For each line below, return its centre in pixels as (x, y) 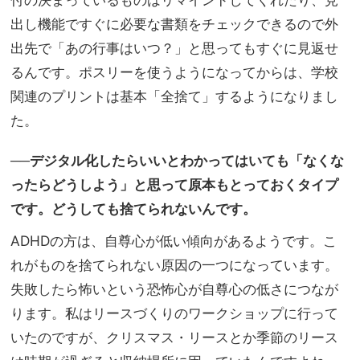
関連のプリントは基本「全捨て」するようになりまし (174, 96)
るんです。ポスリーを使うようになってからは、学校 (174, 72)
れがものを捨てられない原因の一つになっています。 (174, 264)
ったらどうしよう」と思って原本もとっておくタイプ (174, 184)
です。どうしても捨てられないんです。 (133, 208)
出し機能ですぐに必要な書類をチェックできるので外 (174, 23)
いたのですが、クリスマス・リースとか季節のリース (174, 337)
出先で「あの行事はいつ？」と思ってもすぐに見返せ (174, 47)
